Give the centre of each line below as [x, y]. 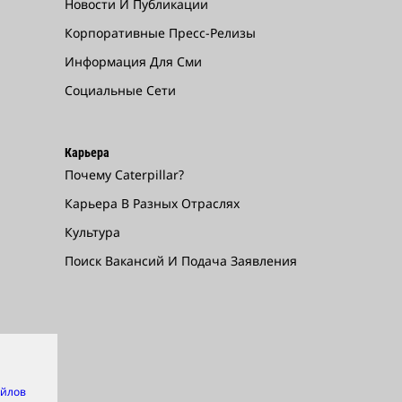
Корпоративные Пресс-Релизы [161, 33]
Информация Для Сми [134, 62]
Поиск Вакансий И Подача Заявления [181, 261]
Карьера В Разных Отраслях [153, 204]
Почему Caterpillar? [125, 175]
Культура [93, 232]
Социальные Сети [121, 91]
